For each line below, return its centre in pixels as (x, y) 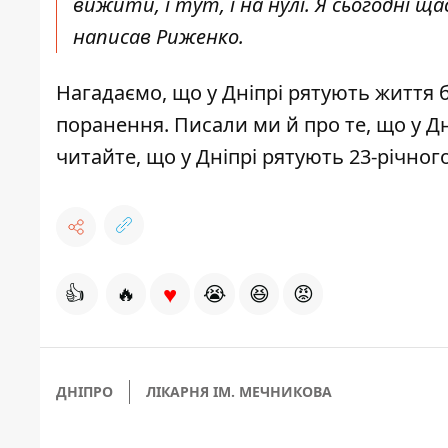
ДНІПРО (84, 392)
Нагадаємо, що (131, 93)
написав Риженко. (161, 37)
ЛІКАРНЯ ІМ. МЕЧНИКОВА (239, 392)
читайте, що (118, 157)
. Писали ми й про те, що (287, 125)
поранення (110, 125)
